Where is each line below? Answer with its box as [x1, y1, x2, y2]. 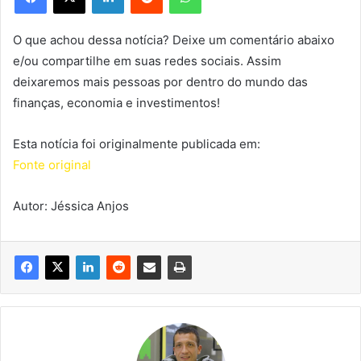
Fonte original [13, 156, 91, 172]
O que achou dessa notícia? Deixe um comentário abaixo [13, 31, 334, 48]
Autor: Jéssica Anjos [13, 197, 129, 214]
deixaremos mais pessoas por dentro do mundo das [13, 73, 308, 89]
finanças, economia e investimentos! [13, 94, 220, 110]
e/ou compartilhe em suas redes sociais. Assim [13, 52, 281, 68]
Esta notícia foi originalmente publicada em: [13, 135, 260, 151]
